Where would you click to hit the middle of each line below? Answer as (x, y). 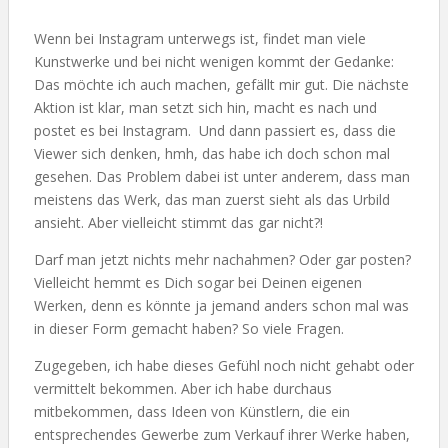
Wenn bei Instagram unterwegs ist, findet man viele (200, 38)
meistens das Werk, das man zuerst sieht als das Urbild (212, 199)
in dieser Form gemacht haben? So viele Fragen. (189, 328)
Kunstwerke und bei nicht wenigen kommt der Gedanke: (214, 61)
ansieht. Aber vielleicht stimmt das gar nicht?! (178, 222)
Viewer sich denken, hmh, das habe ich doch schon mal (212, 153)
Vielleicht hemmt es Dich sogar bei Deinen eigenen (198, 282)
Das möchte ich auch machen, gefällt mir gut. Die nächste (221, 84)
